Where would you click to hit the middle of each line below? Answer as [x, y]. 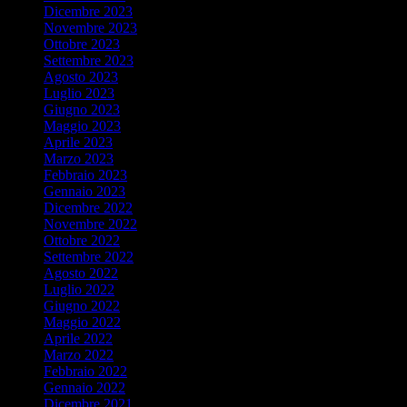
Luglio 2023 [79, 93]
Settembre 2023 [89, 60]
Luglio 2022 [79, 289]
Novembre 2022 [90, 223]
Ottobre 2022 [82, 240]
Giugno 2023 [82, 109]
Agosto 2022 [81, 273]
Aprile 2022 [78, 338]
